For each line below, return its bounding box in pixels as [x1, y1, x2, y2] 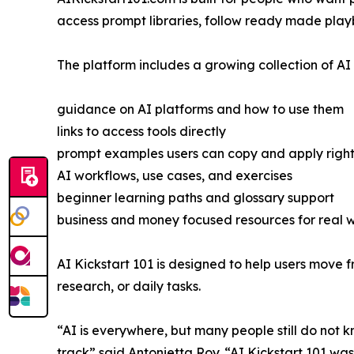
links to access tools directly [57, 123, 226, 140]
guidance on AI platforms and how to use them [57, 101, 344, 118]
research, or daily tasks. [57, 278, 201, 295]
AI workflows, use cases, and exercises [57, 168, 292, 184]
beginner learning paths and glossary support [57, 190, 334, 206]
